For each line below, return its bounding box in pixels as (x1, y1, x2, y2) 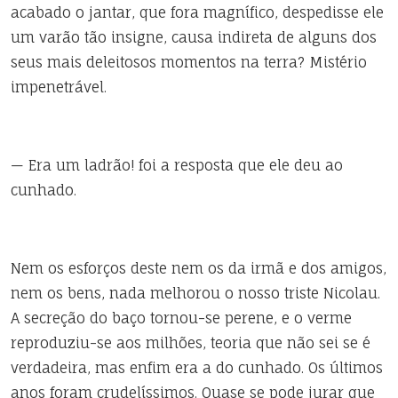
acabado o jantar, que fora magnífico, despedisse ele (11, 4, 384, 21)
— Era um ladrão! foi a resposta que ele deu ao (11, 156, 343, 174)
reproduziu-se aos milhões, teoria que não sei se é (11, 334, 370, 352)
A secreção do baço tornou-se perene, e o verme (11, 309, 352, 327)
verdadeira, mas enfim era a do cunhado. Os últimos (11, 359, 383, 377)
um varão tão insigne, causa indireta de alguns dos (11, 28, 377, 46)
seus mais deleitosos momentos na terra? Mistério (11, 53, 367, 71)
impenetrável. (11, 78, 107, 96)
